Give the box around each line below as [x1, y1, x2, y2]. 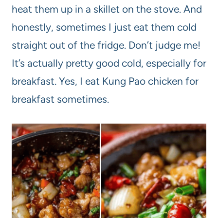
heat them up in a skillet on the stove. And [12, 3, 202, 16]
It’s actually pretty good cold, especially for [12, 57, 206, 70]
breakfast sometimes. [12, 93, 109, 106]
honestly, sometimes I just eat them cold [12, 21, 197, 34]
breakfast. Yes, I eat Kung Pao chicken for [12, 75, 199, 88]
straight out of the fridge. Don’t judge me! [12, 39, 200, 52]
